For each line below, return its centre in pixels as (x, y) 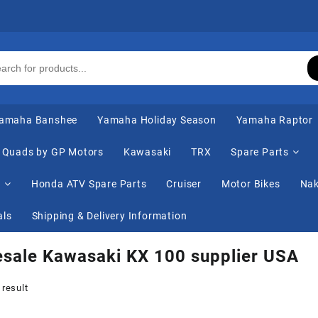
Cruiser (184, 184)
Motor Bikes (251, 184)
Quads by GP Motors (53, 152)
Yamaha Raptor (275, 120)
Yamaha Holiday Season (157, 120)
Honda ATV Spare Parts (89, 184)
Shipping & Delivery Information (109, 216)
